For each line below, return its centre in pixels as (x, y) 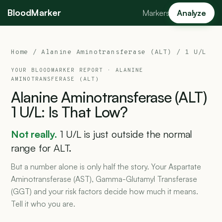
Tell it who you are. (43, 204)
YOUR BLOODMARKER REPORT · (63, 70)
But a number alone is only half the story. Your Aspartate (106, 166)
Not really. (34, 134)
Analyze (192, 13)
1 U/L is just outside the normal (126, 134)
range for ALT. (41, 148)
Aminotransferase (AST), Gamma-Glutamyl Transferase (104, 179)
